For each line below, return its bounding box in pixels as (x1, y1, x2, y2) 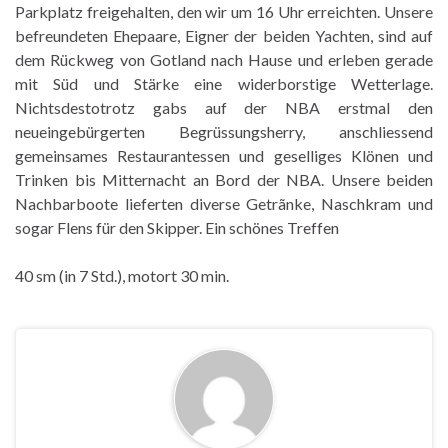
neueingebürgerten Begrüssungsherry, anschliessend (15, 121, 433, 141)
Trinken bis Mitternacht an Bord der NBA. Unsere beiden (15, 169, 433, 189)
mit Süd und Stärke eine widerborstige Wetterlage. (15, 73, 433, 93)
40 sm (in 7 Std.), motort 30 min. (15, 265, 229, 285)
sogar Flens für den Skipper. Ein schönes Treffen (15, 217, 339, 237)
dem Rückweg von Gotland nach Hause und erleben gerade (15, 49, 433, 69)
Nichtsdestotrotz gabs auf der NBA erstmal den (15, 97, 433, 117)
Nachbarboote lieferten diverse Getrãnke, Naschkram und (15, 193, 433, 213)
